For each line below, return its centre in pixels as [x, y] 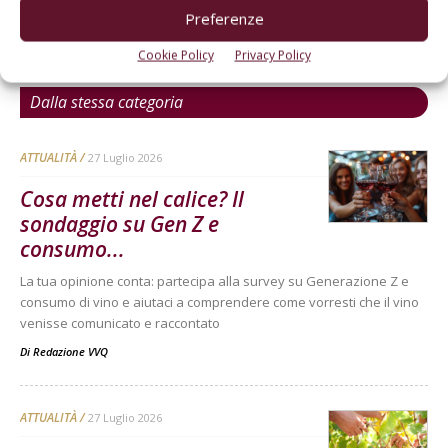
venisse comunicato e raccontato [120, 322]
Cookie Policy [175, 55]
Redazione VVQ [70, 351]
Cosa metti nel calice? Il [132, 198]
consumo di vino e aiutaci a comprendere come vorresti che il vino [219, 301]
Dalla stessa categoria [106, 101]
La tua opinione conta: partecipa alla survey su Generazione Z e [214, 280]
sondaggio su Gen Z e [119, 223]
